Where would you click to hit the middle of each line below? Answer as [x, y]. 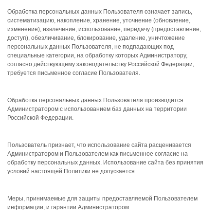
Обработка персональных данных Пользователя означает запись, [100, 12]
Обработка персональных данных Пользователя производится [95, 100]
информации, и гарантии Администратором [68, 207]
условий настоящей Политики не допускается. [72, 171]
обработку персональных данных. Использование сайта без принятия [105, 163]
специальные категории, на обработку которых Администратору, [97, 55]
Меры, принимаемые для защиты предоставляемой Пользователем [102, 199]
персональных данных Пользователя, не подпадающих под [91, 47]
